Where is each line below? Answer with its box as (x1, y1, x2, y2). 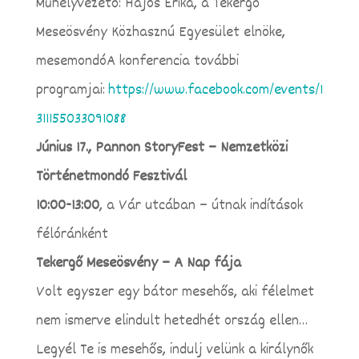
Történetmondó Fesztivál (35, 165, 187, 188)
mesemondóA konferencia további (35, 50, 239, 73)
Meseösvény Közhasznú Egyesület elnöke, (35, 21, 285, 44)
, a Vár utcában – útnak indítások (99, 194, 303, 217)
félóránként (35, 223, 108, 246)
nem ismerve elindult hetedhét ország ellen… (35, 309, 308, 333)
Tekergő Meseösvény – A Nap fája (35, 252, 241, 275)
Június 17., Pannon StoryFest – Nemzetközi (35, 136, 288, 159)
